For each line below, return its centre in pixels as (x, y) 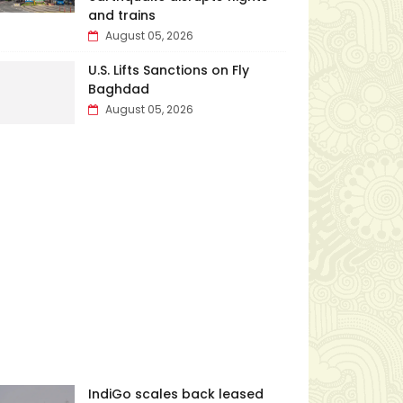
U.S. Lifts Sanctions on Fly (168, 70)
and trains (121, 15)
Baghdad (118, 89)
